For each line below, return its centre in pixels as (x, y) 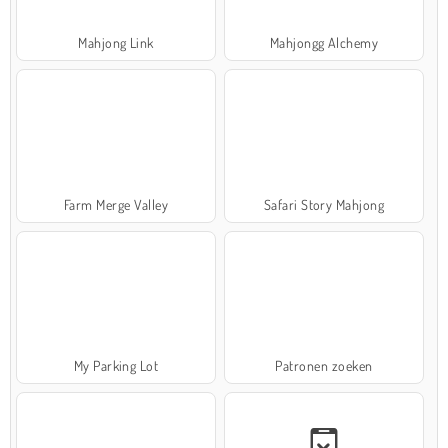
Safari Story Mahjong (324, 204)
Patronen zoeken (324, 366)
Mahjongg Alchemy (324, 43)
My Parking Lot (116, 366)
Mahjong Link (116, 43)
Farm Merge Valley (116, 204)
